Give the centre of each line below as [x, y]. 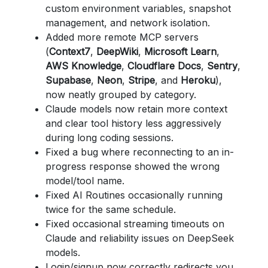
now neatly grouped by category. [121, 95]
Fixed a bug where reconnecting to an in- [140, 152]
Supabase [68, 80]
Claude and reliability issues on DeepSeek [140, 238]
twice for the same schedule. [111, 209]
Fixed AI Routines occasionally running [134, 195]
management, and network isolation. [128, 23]
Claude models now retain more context [136, 109]
